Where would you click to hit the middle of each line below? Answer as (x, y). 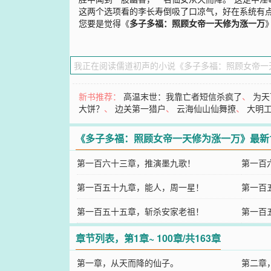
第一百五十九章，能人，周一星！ (140, 187)
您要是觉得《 (104, 23)
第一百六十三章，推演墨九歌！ (136, 162)
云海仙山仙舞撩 (207, 108)
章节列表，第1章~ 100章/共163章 (149, 238)
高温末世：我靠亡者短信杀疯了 (183, 96)
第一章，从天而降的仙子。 (127, 262)
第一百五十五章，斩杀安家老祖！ (140, 211)
